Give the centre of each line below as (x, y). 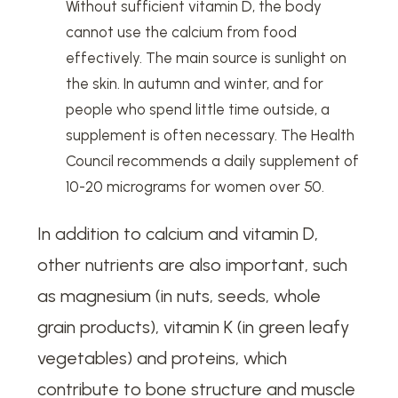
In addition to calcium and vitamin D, (178, 233)
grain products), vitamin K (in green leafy (194, 326)
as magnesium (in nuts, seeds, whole (179, 295)
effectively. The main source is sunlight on (207, 58)
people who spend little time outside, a (198, 110)
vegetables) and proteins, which (163, 358)
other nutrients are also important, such (193, 264)
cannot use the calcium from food (182, 32)
